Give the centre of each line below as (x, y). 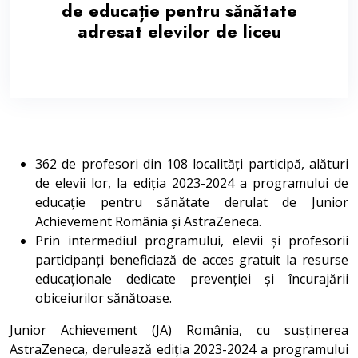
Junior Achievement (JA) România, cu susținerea (179, 330)
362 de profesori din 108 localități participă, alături (192, 164)
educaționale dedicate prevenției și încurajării (192, 279)
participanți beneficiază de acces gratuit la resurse (192, 260)
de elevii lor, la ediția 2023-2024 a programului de (192, 183)
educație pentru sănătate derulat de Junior (192, 202)
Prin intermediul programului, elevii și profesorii (192, 241)
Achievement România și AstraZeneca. (148, 221)
